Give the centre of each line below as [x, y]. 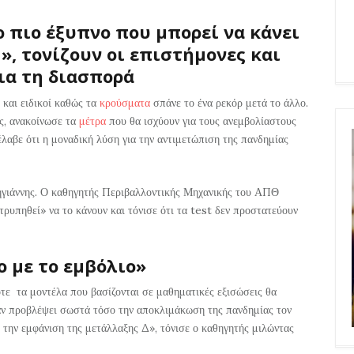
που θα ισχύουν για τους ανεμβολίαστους [201, 121]
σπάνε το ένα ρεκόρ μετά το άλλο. [229, 102]
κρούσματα [125, 102]
